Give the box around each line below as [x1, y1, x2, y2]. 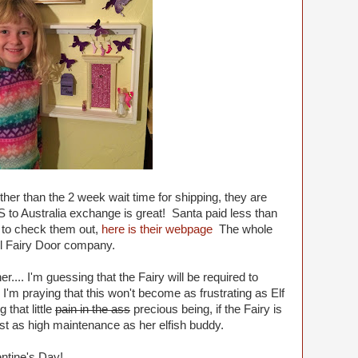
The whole [213, 223, 272, 236]
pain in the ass [55, 303, 130, 316]
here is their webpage [101, 223, 213, 236]
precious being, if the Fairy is [130, 303, 282, 316]
